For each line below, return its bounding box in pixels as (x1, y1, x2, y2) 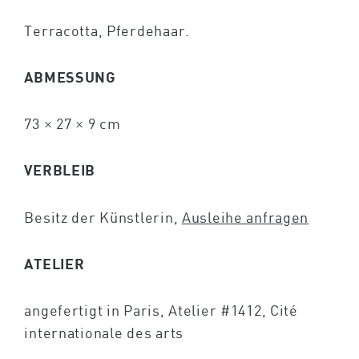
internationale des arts (24, 323, 184, 341)
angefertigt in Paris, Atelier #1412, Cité (24, 301, 298, 319)
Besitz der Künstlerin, (24, 208, 182, 226)
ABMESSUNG (24, 68, 116, 87)
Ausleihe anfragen (181, 208, 309, 226)
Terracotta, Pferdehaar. (24, 22, 190, 40)
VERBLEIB (24, 161, 96, 179)
